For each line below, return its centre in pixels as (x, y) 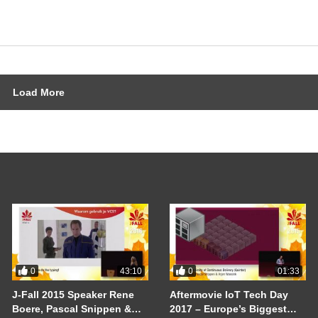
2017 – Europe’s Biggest (228, 309)
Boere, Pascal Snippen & (72, 309)
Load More (38, 93)
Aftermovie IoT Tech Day (229, 295)
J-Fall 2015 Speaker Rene (73, 295)
